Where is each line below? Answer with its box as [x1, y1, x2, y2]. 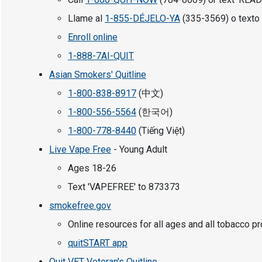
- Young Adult [111, 144, 167, 156]
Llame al [68, 13, 105, 25]
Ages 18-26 [68, 163, 116, 174]
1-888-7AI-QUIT [68, 50, 134, 62]
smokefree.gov [49, 200, 111, 212]
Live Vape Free [49, 144, 111, 156]
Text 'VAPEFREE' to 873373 [68, 181, 180, 193]
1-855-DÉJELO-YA [105, 13, 180, 25]
